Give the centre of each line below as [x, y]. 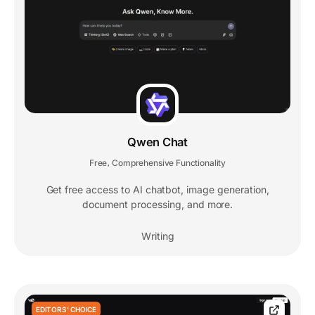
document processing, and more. [157, 205]
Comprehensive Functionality [169, 163]
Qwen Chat [157, 142]
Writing [157, 236]
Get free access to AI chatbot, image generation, [157, 190]
